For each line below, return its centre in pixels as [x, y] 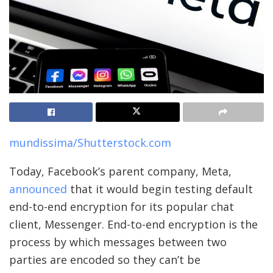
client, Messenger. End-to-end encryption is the [133, 224]
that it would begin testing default [160, 189]
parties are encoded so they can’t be [105, 259]
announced [38, 189]
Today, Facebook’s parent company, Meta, [120, 171]
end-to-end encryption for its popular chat [122, 206]
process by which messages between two [118, 242]
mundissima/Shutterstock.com [90, 142]
